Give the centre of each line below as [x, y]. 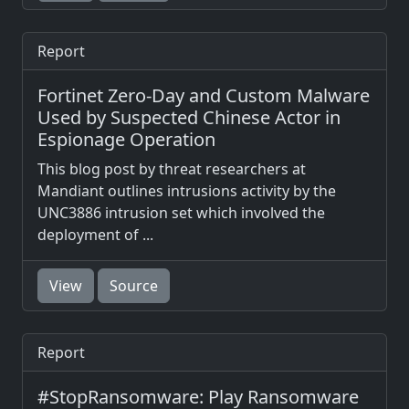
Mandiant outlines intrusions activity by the [187, 191]
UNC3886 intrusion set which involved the [181, 213]
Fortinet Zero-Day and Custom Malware [204, 95]
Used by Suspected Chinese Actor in [189, 117]
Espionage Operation [126, 139]
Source [134, 286]
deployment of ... [95, 235]
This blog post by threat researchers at [172, 169]
